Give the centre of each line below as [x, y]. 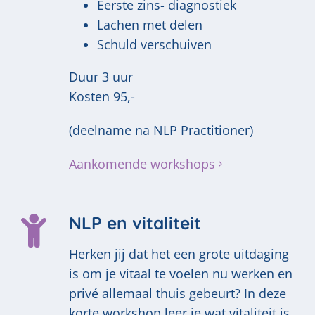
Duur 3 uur [101, 76]
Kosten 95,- [102, 96]
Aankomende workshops [142, 163]
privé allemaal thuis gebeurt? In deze [178, 293]
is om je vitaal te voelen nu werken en [181, 273]
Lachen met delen [150, 24]
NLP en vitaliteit [135, 223]
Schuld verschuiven [154, 44]
